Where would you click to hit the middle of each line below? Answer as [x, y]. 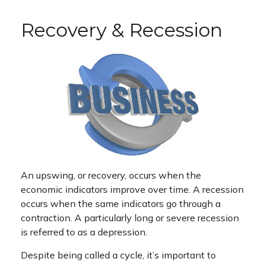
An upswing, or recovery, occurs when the [111, 175]
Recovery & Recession [122, 30]
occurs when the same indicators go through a [121, 203]
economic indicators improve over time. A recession [132, 189]
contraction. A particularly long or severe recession [130, 218]
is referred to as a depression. [84, 232]
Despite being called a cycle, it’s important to [118, 255]
